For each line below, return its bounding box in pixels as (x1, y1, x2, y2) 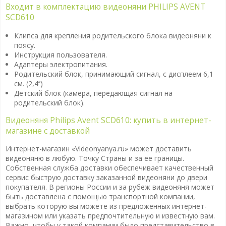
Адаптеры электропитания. (14, 59, 107, 69)
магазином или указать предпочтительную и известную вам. (5, 211, 215, 221)
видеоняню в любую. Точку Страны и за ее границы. (5, 153, 184, 163)
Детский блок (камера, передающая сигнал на (14, 88, 173, 98)
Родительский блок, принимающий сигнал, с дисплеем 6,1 (14, 69, 213, 79)
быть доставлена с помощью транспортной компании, (5, 192, 195, 202)
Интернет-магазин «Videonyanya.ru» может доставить (5, 144, 192, 154)
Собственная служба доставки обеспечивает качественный (5, 163, 213, 173)
